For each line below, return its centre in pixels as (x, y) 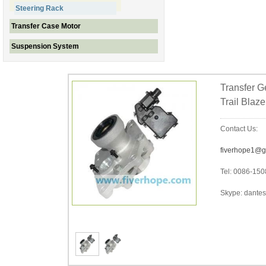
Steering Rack (39, 8)
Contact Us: (239, 129)
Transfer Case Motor (46, 26)
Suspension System (45, 46)
